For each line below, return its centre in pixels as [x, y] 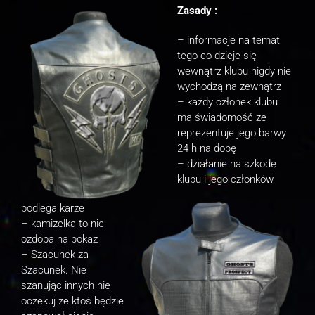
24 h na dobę [207, 148]
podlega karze [53, 208]
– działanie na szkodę [227, 163]
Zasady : [197, 10]
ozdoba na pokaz [59, 239]
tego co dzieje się [217, 55]
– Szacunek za [55, 254]
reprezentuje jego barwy [232, 133]
